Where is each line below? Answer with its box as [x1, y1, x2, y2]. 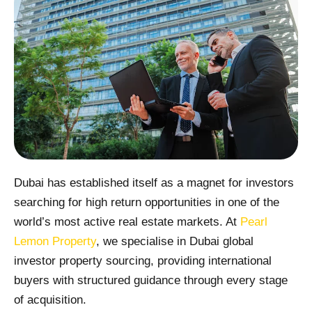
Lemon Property [14, 235, 96, 249]
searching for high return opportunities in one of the [14, 196, 279, 210]
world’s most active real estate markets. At [14, 215, 240, 229]
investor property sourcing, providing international [14, 254, 272, 268]
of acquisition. [14, 293, 86, 307]
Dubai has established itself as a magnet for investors [14, 176, 294, 190]
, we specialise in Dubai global [96, 235, 253, 249]
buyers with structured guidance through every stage [14, 274, 288, 288]
